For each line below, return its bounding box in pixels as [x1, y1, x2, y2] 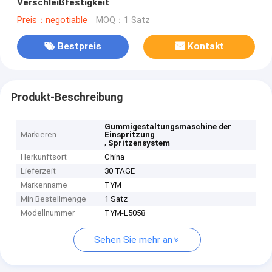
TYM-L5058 [104, 208, 146, 218]
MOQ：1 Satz [95, 15, 150, 25]
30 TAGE [104, 166, 135, 176]
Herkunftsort [21, 152, 67, 162]
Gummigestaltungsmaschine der [104, 122, 232, 132]
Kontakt [188, 41, 225, 52]
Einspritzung [104, 130, 155, 140]
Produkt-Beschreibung [10, 90, 123, 103]
